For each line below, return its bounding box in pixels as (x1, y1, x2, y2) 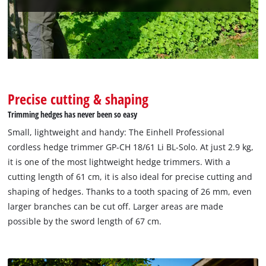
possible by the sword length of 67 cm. (8, 215, 162, 227)
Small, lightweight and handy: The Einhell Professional (8, 126, 225, 138)
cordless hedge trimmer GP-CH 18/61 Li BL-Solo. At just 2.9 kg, (8, 141, 254, 153)
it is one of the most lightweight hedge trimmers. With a (8, 156, 231, 167)
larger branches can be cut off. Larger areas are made (8, 200, 224, 212)
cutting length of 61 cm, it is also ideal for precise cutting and (8, 170, 253, 182)
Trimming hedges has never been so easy (8, 108, 138, 120)
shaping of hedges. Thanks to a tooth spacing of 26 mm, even (8, 185, 252, 197)
